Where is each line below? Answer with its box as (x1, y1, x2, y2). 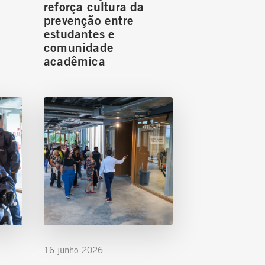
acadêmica (44, 52, 105, 69)
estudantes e (44, 25, 115, 41)
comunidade (44, 38, 114, 55)
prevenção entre (44, 11, 134, 28)
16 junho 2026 (44, 244, 103, 256)
